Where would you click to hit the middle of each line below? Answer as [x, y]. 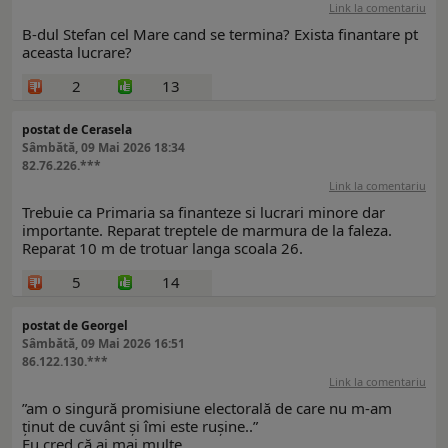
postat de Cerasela [77, 130]
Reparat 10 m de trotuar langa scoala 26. [162, 248]
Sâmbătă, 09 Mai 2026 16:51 [103, 344]
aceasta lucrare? [77, 52]
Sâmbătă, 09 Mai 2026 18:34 [103, 148]
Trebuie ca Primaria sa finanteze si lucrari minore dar [203, 212]
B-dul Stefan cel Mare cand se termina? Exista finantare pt [220, 34]
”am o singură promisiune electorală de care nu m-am [207, 408]
